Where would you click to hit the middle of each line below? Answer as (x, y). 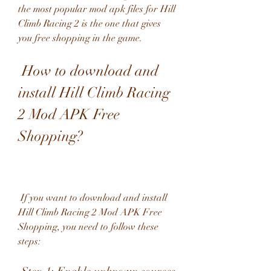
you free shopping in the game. (80, 38)
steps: (29, 241)
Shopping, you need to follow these (88, 227)
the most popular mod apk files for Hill (97, 9)
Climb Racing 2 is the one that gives (90, 24)
